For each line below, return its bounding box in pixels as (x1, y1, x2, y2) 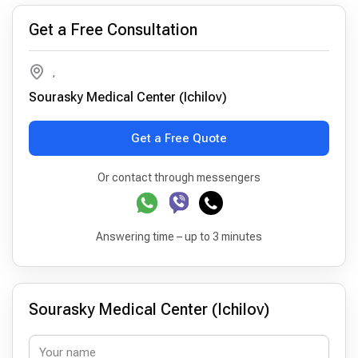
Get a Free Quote (131, 130, 227, 145)
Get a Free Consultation (29, 20, 197, 40)
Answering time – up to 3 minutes (96, 230, 262, 244)
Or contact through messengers (97, 171, 261, 185)
